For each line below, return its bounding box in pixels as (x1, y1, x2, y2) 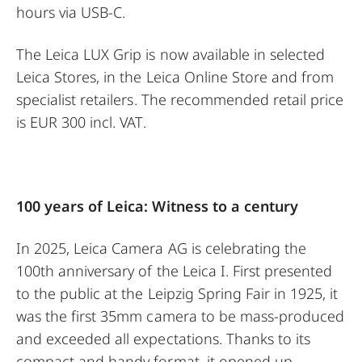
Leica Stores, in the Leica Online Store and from (16, 67, 335, 86)
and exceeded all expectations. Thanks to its (16, 329, 311, 348)
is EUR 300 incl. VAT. (16, 112, 146, 132)
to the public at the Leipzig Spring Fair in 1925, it (16, 284, 339, 303)
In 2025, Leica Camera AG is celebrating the (16, 238, 307, 258)
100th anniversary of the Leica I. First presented (16, 261, 333, 280)
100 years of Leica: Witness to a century (16, 196, 298, 216)
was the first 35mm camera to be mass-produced (16, 306, 345, 326)
